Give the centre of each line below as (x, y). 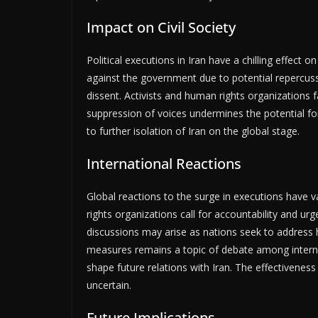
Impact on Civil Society (161, 28)
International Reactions (164, 164)
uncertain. (109, 285)
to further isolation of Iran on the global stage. (193, 131)
